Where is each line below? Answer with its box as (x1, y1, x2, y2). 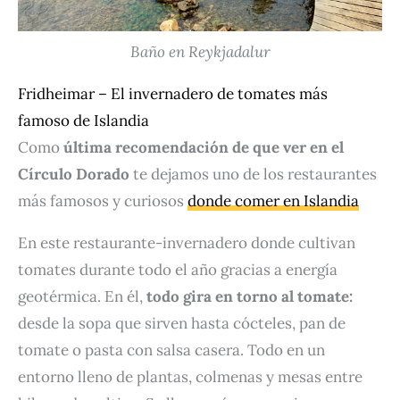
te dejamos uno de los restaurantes (129, 164, 377, 185)
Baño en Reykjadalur (129, 42, 271, 62)
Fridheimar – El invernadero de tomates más (18, 84, 328, 104)
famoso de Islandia (18, 111, 149, 131)
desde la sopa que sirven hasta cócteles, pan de (18, 313, 346, 334)
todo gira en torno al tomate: (146, 287, 353, 307)
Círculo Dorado (18, 164, 129, 185)
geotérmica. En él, (18, 287, 146, 307)
